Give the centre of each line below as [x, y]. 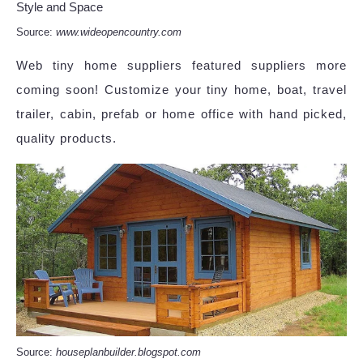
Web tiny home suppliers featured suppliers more [181, 65]
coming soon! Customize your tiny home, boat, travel [181, 89]
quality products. [66, 138]
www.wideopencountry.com [119, 32]
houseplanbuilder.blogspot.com [128, 352]
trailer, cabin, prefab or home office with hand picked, [181, 113]
